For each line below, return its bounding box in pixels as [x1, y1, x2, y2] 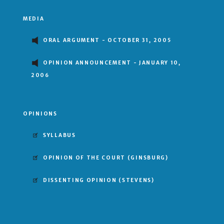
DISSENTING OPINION [43, 177, 119, 184]
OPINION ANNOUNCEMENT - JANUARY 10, [43, 59, 181, 66]
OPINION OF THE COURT [43, 154, 127, 161]
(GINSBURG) [127, 154, 168, 161]
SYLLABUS [43, 132, 76, 139]
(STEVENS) [118, 177, 154, 184]
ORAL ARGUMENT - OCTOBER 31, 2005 [43, 37, 171, 44]
